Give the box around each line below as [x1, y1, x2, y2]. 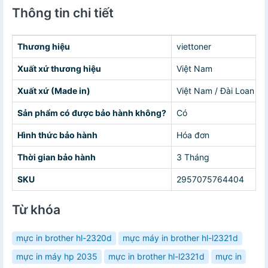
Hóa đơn [176, 129, 209, 140]
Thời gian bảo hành [17, 151, 96, 162]
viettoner [176, 41, 211, 51]
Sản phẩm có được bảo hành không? [17, 107, 166, 118]
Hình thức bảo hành [17, 129, 98, 140]
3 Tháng [176, 151, 209, 162]
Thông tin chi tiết [12, 5, 114, 20]
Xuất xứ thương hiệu [17, 63, 101, 74]
